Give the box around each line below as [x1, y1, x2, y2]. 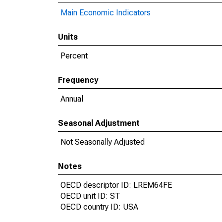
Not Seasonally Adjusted [60, 137, 145, 147]
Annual [60, 94, 83, 104]
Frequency [58, 75, 98, 85]
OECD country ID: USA [60, 202, 138, 212]
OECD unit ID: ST [60, 191, 120, 201]
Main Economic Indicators [60, 8, 151, 17]
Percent [60, 51, 88, 60]
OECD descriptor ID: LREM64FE [60, 180, 172, 190]
